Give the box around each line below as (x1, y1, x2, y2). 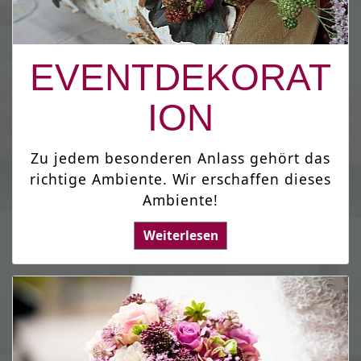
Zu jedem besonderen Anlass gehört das (30, 147, 331, 168)
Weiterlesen (143, 226, 218, 244)
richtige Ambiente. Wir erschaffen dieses (29, 168, 332, 189)
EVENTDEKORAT (30, 57, 331, 99)
